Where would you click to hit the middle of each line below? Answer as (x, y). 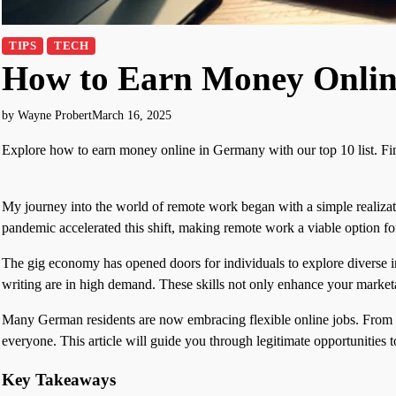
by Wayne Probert (47, 115)
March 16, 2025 (132, 115)
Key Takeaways (59, 380)
